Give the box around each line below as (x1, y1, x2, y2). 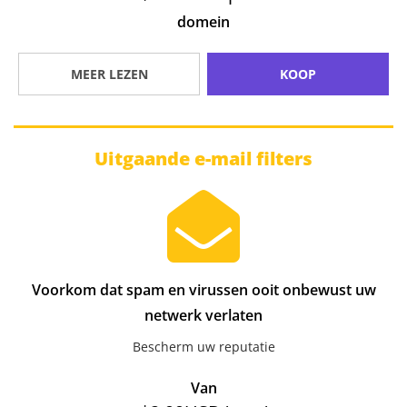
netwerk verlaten (144, 305, 263, 326)
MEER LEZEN (70, 65, 148, 84)
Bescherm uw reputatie (132, 338, 275, 356)
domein (177, 12, 230, 33)
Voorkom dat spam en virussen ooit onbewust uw (31, 280, 376, 301)
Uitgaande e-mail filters (94, 146, 313, 172)
